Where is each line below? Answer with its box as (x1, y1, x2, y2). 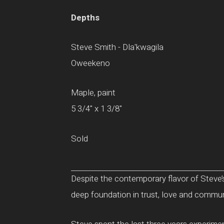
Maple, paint (71, 86, 115, 99)
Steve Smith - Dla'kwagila (71, 41, 163, 54)
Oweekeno (71, 57, 110, 70)
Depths (71, 11, 99, 24)
